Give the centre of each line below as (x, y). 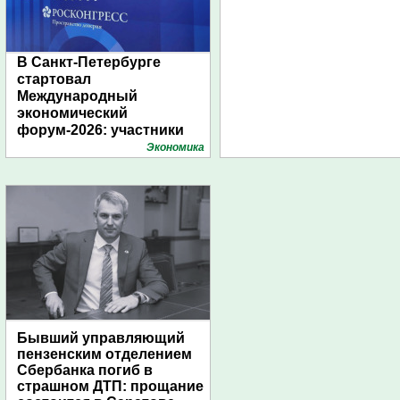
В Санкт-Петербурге (89, 62)
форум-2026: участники (100, 130)
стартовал (54, 79)
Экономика (175, 147)
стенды (44, 164)
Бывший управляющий (101, 338)
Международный (77, 96)
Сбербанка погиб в (85, 370)
